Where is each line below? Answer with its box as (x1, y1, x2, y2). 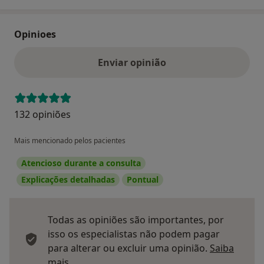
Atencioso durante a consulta (21, 157, 141, 169)
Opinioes (14, 27, 56, 41)
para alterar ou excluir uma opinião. (48, 241, 210, 255)
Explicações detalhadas (21, 173, 115, 185)
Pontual (127, 173, 159, 185)
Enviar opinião (98, 55, 166, 69)
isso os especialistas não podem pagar (48, 227, 220, 240)
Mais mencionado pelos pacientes (14, 135, 126, 146)
